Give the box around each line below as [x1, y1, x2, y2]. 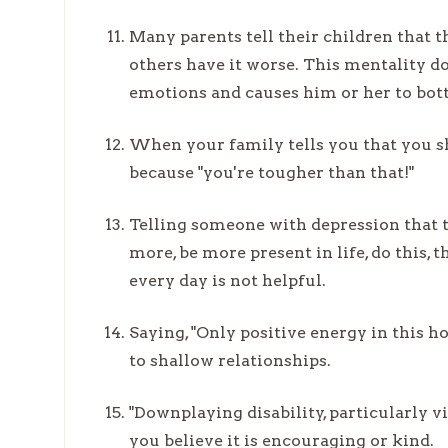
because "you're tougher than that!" [129, 162, 414, 182]
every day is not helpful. [129, 270, 326, 290]
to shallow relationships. [129, 350, 331, 370]
